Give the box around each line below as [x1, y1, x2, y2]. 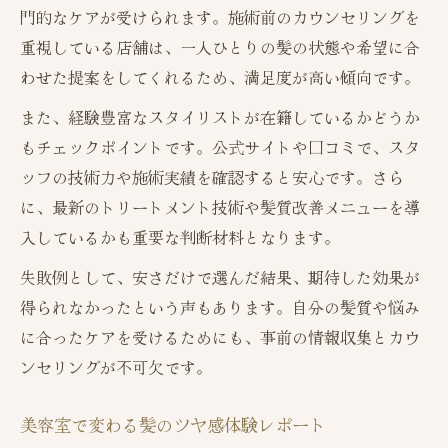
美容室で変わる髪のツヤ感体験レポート [20, 412, 326, 438]
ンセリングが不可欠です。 [20, 355, 212, 380]
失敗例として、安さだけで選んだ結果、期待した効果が [20, 265, 420, 290]
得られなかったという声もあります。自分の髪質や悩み [20, 295, 420, 320]
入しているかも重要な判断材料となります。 [20, 225, 340, 250]
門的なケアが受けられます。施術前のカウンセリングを [20, 5, 420, 30]
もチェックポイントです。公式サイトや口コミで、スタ [20, 135, 420, 160]
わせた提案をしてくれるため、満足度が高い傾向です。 [20, 65, 420, 90]
